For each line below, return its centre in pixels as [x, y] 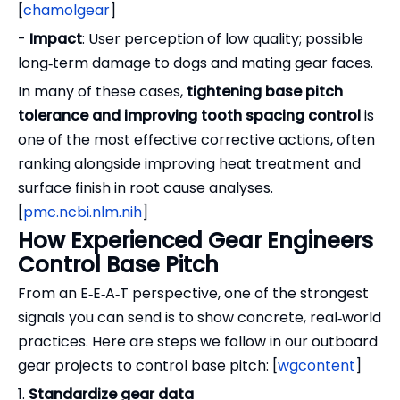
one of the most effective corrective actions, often [196, 140]
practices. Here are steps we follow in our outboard [198, 342]
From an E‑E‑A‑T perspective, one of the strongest [193, 294]
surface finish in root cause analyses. [146, 188]
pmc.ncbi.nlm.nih [83, 212]
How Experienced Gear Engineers [196, 241]
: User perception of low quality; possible [223, 39]
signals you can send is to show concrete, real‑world [200, 318]
